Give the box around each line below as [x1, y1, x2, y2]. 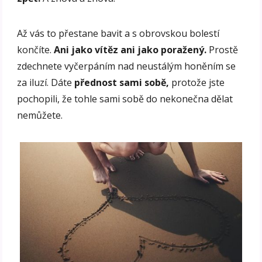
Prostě [206, 43, 239, 57]
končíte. [17, 43, 54, 57]
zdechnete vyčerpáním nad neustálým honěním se [17, 60, 236, 73]
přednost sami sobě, [74, 76, 170, 89]
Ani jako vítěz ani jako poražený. [54, 43, 207, 57]
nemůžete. [17, 109, 63, 122]
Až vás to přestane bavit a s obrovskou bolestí [17, 27, 220, 40]
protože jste [169, 76, 225, 89]
